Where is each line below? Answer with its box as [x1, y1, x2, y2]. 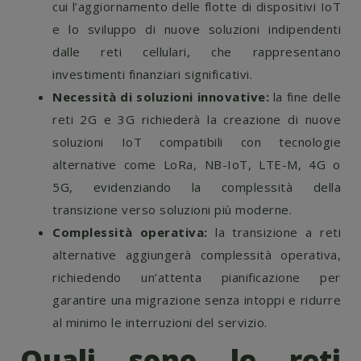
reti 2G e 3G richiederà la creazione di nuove [52, 111, 341, 127]
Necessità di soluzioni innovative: [52, 89, 273, 105]
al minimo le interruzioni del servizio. [52, 314, 268, 330]
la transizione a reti [207, 224, 342, 240]
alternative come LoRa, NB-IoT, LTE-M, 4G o [52, 156, 341, 172]
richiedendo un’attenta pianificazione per [52, 269, 341, 285]
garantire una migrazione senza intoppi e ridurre [52, 292, 341, 308]
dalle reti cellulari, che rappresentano [52, 44, 341, 60]
